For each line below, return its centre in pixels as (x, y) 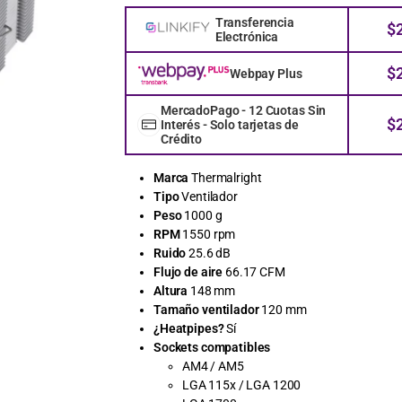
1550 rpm (208, 234)
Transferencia (254, 22)
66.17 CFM (254, 271)
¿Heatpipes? (189, 328)
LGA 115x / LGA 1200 (242, 385)
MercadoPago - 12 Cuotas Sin (244, 110)
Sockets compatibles (212, 347)
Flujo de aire (188, 271)
